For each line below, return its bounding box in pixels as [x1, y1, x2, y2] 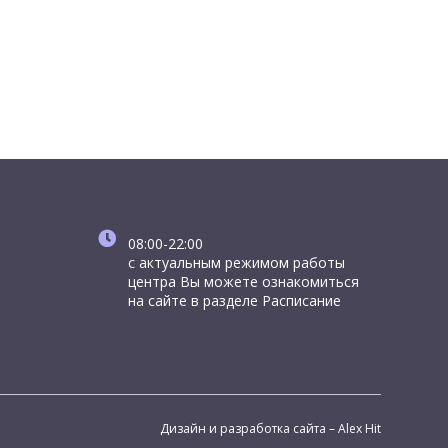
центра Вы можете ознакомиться [128, 272, 360, 291]
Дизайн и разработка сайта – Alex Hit [159, 420, 381, 437]
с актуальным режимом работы [128, 253, 346, 272]
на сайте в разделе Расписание [128, 291, 342, 310]
